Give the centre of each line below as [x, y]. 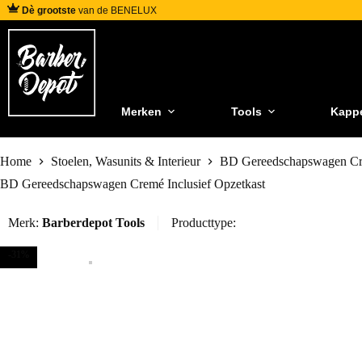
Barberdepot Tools [93, 223]
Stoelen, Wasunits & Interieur [126, 162]
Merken [141, 111]
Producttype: [204, 223]
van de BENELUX [116, 10]
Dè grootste [49, 10]
